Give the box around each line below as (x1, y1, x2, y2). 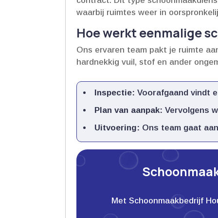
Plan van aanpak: (94, 106, 163, 115)
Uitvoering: (94, 123, 140, 133)
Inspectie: (94, 88, 135, 98)
